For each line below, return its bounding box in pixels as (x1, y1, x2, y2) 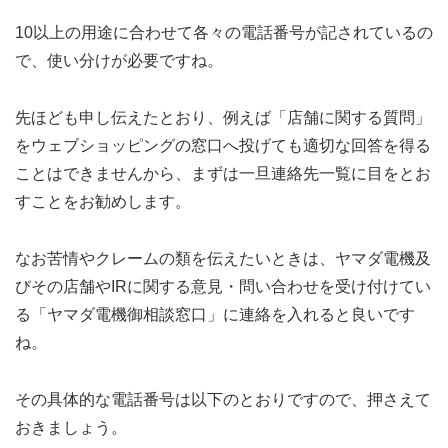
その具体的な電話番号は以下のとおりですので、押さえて (15, 390, 431, 408)
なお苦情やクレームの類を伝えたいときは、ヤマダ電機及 (15, 249, 431, 267)
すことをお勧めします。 (15, 193, 191, 211)
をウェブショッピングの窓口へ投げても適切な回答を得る (15, 137, 431, 155)
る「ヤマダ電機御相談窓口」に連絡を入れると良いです (15, 305, 415, 323)
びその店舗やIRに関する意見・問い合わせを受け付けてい (15, 277, 431, 295)
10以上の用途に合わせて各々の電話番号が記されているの (15, 24, 433, 42)
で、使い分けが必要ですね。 (15, 52, 223, 70)
